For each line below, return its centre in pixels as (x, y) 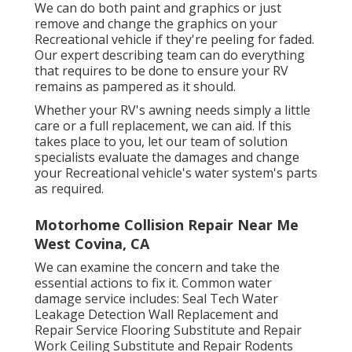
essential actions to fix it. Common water (153, 283)
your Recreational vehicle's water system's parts (176, 173)
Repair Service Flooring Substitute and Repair (168, 330)
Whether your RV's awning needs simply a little (172, 110)
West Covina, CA (92, 244)
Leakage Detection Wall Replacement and (156, 315)
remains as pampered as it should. (135, 87)
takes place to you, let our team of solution (161, 142)
